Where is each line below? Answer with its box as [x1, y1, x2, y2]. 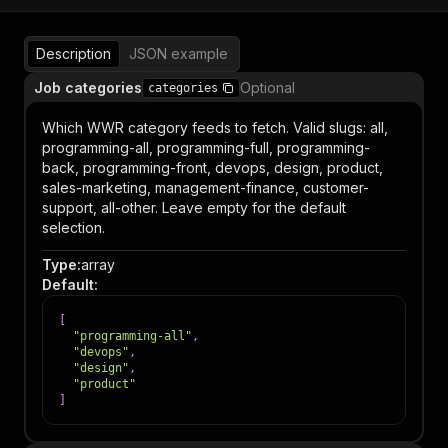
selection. [42, 219, 105, 236]
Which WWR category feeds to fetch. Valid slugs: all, [42, 119, 388, 136]
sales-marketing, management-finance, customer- [42, 179, 369, 196]
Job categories [34, 79, 142, 96]
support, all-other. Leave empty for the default [42, 199, 346, 216]
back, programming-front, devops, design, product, [42, 159, 383, 176]
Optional [240, 79, 295, 96]
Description [36, 45, 111, 62]
